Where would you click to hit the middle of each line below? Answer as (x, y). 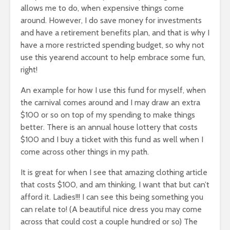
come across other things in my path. (85, 151)
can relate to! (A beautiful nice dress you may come (111, 209)
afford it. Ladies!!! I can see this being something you (112, 197)
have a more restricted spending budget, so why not (112, 45)
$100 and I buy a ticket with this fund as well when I (112, 139)
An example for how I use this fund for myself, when (113, 90)
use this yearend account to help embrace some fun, (113, 57)
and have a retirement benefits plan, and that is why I (115, 32)
